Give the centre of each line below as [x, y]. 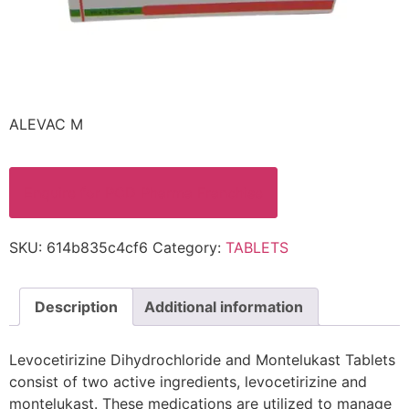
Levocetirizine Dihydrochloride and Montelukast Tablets [202, 360]
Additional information [224, 306]
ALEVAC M [46, 125]
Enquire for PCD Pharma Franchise [143, 192]
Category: [189, 247]
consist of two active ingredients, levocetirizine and [188, 382]
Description [76, 306]
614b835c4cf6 [97, 247]
